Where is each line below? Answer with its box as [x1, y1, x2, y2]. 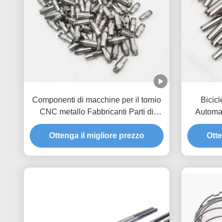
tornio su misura [68, 119, 125, 128]
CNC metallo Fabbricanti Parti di [40, 107, 154, 116]
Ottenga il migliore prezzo [49, 131, 144, 140]
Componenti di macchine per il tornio [32, 95, 161, 104]
